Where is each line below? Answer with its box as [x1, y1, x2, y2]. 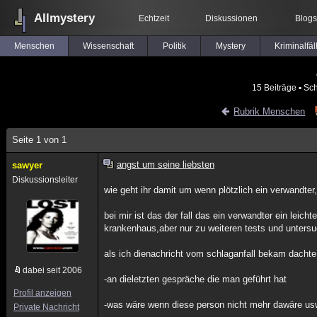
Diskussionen [205, 13, 258, 23]
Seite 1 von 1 [12, 134, 67, 145]
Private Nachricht [13, 302, 79, 312]
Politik [162, 41, 186, 51]
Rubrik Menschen [234, 106, 306, 117]
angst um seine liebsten [116, 159, 214, 170]
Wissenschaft [82, 41, 134, 51]
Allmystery [34, 11, 95, 25]
